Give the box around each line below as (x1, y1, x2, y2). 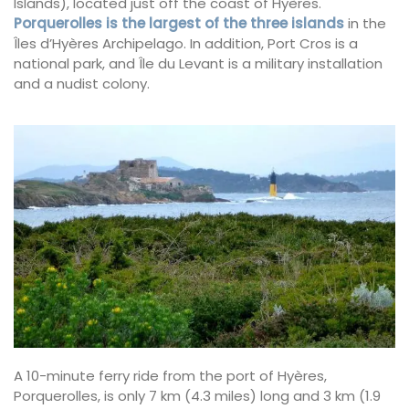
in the (344, 13, 386, 33)
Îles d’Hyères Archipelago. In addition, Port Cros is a (14, 33, 358, 53)
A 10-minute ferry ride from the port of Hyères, (14, 365, 327, 385)
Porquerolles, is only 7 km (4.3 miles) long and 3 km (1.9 (14, 385, 381, 405)
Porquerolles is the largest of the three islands (14, 13, 344, 33)
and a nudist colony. (14, 73, 150, 93)
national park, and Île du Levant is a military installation (14, 53, 383, 73)
